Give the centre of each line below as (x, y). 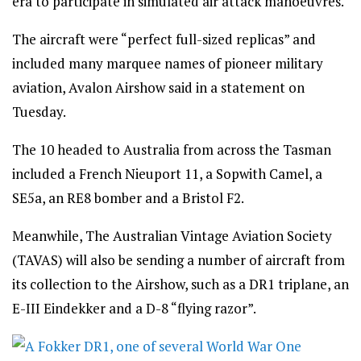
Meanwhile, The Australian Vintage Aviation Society (172, 236)
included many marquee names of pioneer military (168, 63)
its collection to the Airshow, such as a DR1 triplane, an (180, 284)
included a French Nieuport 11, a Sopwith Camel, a (167, 174)
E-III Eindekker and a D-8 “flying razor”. (134, 308)
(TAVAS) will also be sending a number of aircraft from (178, 260)
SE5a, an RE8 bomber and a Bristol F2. (128, 198)
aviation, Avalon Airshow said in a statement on (158, 87)
